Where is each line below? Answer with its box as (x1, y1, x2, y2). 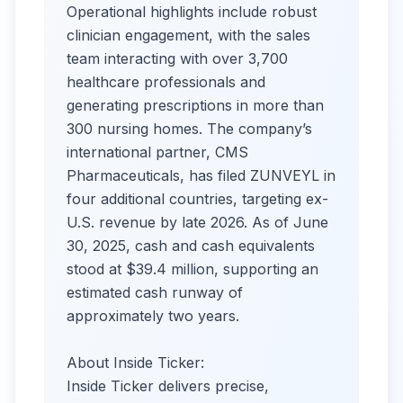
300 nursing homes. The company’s (67, 120, 312, 138)
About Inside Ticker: (67, 354, 204, 372)
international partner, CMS (67, 143, 248, 161)
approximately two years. (67, 307, 239, 325)
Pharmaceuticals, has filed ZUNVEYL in (67, 166, 336, 184)
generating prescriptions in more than (67, 96, 324, 114)
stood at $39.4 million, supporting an (67, 260, 318, 278)
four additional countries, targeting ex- (67, 190, 328, 208)
